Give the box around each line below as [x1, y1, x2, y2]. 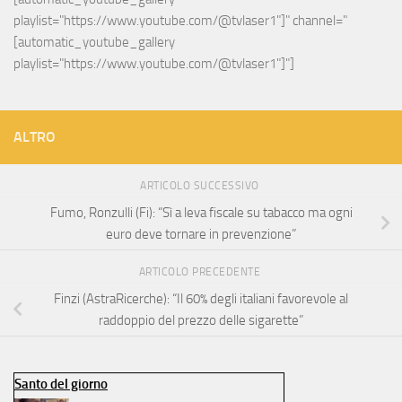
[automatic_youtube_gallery [13, 34, 175, 51]
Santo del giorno [14, 375, 108, 392]
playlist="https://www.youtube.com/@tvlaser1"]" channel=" [13, 13, 347, 30]
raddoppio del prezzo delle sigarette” [99, 311, 303, 328]
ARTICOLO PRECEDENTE [138, 266, 264, 279]
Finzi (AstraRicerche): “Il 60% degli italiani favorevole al [54, 290, 348, 307]
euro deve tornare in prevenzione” [106, 226, 296, 243]
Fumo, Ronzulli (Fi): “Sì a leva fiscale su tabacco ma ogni [49, 205, 353, 222]
